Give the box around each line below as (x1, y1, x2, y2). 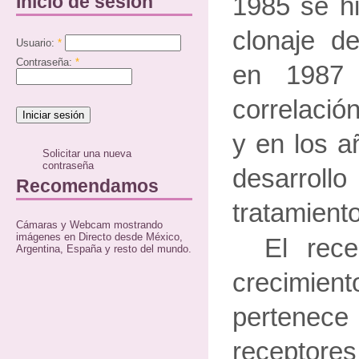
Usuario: (16, 36, 58, 49)
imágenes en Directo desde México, (16, 230, 183, 243)
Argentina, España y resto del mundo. (16, 242, 192, 255)
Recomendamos (16, 175, 159, 196)
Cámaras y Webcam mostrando (16, 218, 163, 231)
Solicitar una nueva (42, 147, 132, 160)
